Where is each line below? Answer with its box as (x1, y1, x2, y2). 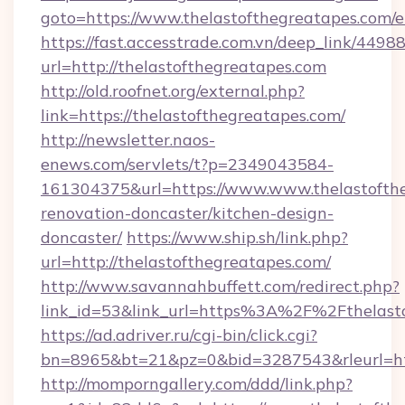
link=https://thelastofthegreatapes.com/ (41, 105, 345, 126)
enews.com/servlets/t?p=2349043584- (41, 154, 334, 174)
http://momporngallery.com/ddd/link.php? (41, 373, 353, 394)
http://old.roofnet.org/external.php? (41, 80, 305, 101)
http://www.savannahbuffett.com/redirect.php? (41, 276, 400, 297)
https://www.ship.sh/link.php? (127, 227, 348, 248)
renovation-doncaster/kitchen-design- (41, 202, 334, 223)
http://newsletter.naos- (41, 129, 215, 150)
